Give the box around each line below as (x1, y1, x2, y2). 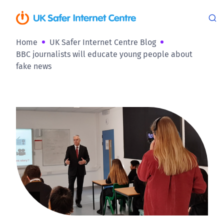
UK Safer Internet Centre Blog (49, 36, 156, 48)
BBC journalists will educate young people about (16, 48, 192, 60)
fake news (16, 60, 51, 72)
